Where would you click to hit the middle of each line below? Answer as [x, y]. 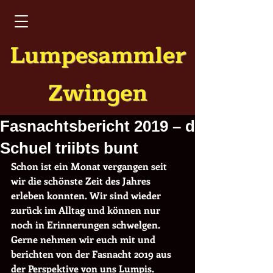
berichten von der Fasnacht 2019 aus [92, 254]
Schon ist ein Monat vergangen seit [90, 166]
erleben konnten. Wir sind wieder [87, 195]
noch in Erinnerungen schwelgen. [87, 225]
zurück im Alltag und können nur [87, 210]
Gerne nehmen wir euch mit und [84, 239]
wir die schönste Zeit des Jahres [82, 181]
